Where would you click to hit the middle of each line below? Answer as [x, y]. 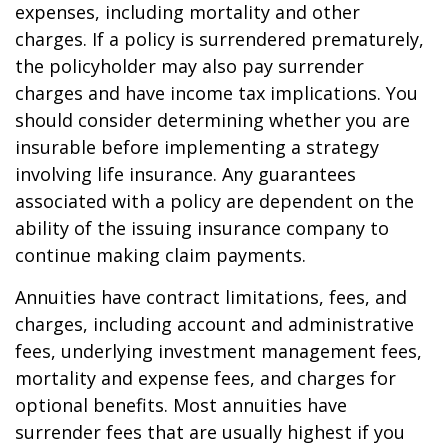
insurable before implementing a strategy [197, 147]
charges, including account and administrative [214, 324]
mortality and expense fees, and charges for [205, 378]
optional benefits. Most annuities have [181, 405]
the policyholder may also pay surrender [189, 66]
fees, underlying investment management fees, [218, 351]
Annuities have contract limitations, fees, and [211, 297]
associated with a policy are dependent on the [214, 201]
